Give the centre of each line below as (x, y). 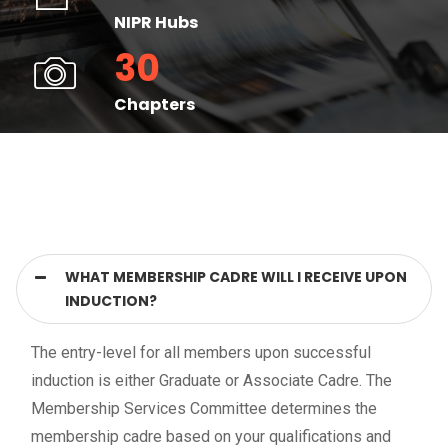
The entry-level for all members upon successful (201, 353)
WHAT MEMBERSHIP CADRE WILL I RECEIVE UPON (236, 277)
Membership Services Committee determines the (204, 409)
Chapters (154, 105)
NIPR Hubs (156, 23)
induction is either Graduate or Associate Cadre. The (211, 381)
